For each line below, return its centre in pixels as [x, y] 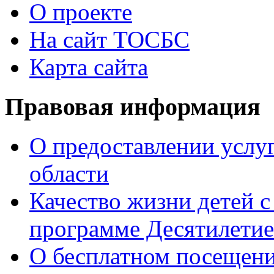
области [69, 174]
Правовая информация [133, 106]
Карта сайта [89, 67]
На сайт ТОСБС [109, 39]
